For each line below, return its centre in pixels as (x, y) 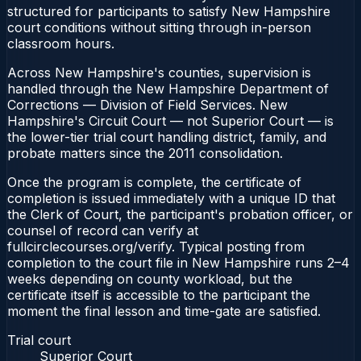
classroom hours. (61, 43)
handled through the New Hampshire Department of (168, 88)
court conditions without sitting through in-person (159, 27)
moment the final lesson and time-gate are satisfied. (164, 311)
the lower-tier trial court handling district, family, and (167, 137)
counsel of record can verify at (103, 230)
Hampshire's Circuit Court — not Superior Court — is (170, 120)
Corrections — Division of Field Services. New (147, 104)
